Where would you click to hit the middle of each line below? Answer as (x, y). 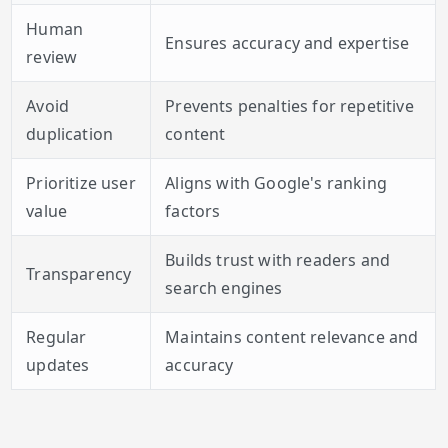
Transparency (79, 274)
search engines (224, 288)
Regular (56, 337)
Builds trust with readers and (278, 260)
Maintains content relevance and (292, 337)
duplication (70, 134)
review (52, 57)
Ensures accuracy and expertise (287, 43)
